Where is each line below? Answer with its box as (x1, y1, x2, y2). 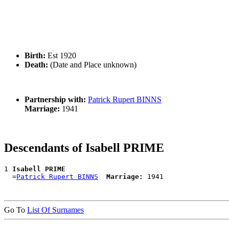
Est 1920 (45, 51, 76, 60)
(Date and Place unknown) (48, 60, 136, 70)
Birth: (25, 51, 45, 60)
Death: (25, 60, 48, 70)
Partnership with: (25, 95, 86, 104)
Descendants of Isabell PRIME (4, 141, 164, 155)
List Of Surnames (27, 205, 84, 215)
